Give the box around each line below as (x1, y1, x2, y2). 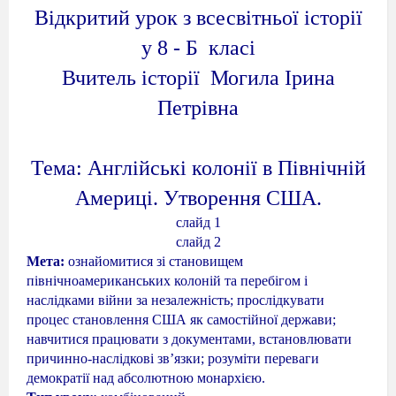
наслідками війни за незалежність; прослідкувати (27, 292, 324, 308)
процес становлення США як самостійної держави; (27, 311, 336, 327)
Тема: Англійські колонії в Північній (30, 156, 366, 179)
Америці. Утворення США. (74, 186, 322, 209)
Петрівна (157, 95, 239, 119)
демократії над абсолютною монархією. (27, 369, 265, 385)
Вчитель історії (61, 65, 200, 89)
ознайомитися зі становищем (65, 253, 243, 269)
